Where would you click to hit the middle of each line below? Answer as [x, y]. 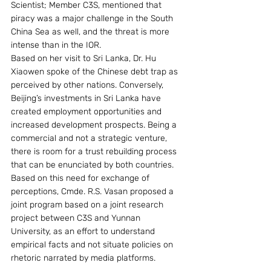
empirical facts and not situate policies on [93, 245]
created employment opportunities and [87, 112]
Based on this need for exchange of [81, 178]
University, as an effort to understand [84, 231]
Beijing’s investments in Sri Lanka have [87, 98]
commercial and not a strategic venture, [90, 138]
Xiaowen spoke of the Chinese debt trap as [96, 72]
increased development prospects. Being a [95, 125]
